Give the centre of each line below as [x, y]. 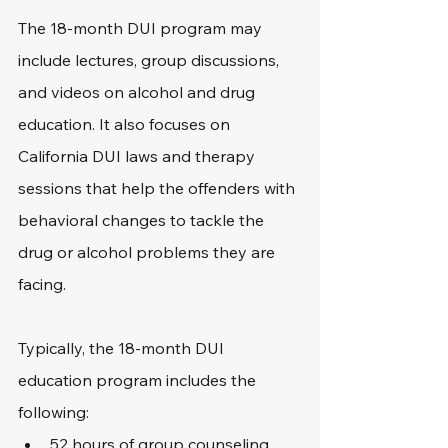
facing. [42, 284]
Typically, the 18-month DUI [123, 348]
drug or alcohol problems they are [148, 252]
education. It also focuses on [126, 124]
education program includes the [139, 380]
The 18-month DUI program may [142, 28]
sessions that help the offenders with [158, 188]
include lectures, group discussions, [150, 60]
